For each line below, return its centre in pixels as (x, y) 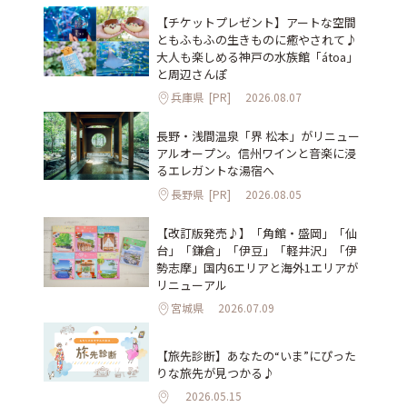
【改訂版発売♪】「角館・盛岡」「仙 (257, 233)
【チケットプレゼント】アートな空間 (256, 22)
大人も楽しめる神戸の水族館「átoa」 (257, 56)
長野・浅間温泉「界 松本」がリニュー (258, 136)
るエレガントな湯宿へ (215, 170)
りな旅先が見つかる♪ (215, 372)
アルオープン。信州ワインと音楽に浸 (256, 153)
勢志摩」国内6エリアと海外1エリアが (257, 267)
